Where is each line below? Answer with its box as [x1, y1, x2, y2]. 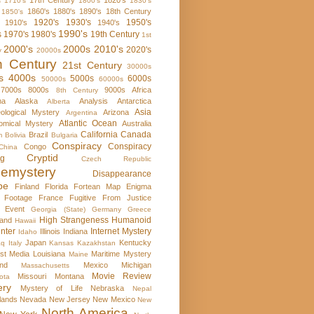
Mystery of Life [20, 284, 83, 293]
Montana [54, 272, 84, 281]
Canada [121, 130, 152, 140]
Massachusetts [21, 261, 70, 270]
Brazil [29, 130, 48, 139]
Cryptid [27, 152, 59, 164]
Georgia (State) [31, 205, 86, 214]
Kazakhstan [77, 239, 116, 247]
